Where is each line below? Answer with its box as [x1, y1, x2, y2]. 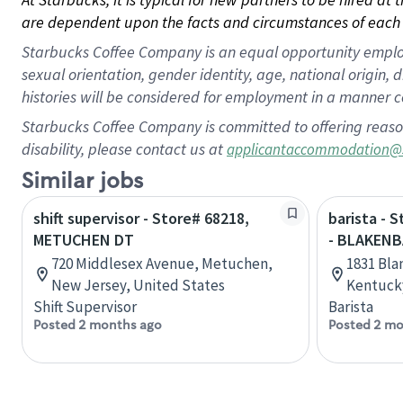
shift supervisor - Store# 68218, [33, 208, 249, 228]
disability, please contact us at [22, 139, 227, 159]
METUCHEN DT [33, 229, 134, 250]
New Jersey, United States [51, 275, 225, 295]
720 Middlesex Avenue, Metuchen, [51, 254, 273, 273]
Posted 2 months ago [33, 317, 162, 333]
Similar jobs [22, 167, 143, 195]
